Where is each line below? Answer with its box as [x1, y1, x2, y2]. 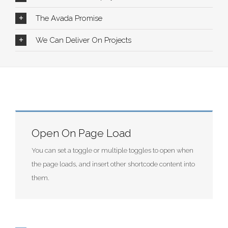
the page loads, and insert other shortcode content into [32, 160, 195, 168]
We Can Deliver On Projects [36, 35, 131, 45]
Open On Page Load [32, 126, 131, 139]
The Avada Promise [36, 13, 102, 23]
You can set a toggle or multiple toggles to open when [32, 146, 193, 154]
